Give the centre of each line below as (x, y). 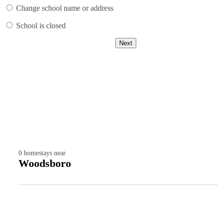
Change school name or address (65, 8)
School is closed (41, 26)
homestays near (45, 153)
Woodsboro (45, 163)
